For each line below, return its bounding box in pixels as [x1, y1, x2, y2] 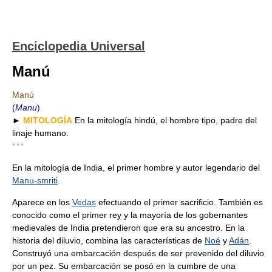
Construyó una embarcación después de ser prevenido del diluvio [12, 248, 264, 258]
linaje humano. [12, 128, 69, 138]
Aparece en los [12, 197, 72, 207]
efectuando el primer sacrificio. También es [96, 197, 263, 207]
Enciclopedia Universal [12, 39, 145, 53]
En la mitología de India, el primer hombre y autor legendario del [12, 163, 260, 172]
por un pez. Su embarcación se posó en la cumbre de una [12, 261, 236, 271]
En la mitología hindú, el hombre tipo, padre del [72, 115, 257, 125]
